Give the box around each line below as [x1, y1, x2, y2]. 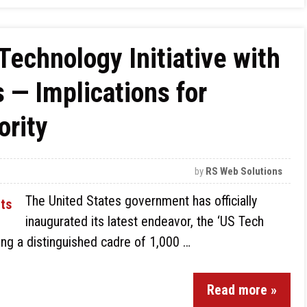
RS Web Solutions [206, 165, 283, 177]
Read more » [207, 282, 277, 298]
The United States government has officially [25, 193, 257, 209]
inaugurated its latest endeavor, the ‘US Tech [25, 213, 264, 230]
